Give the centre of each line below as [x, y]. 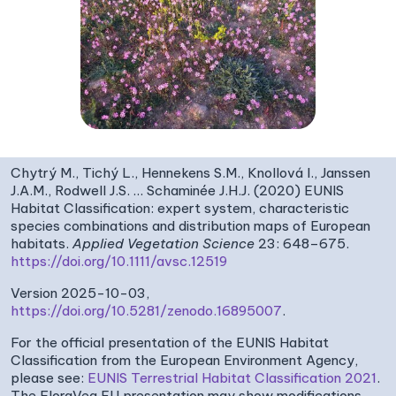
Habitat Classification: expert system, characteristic [180, 208]
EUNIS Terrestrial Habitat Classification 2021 [232, 377]
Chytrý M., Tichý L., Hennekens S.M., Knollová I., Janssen [190, 172]
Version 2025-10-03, [80, 293]
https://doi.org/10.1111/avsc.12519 [119, 261]
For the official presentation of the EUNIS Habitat [170, 342]
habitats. [42, 243]
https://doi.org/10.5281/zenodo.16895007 [146, 310]
